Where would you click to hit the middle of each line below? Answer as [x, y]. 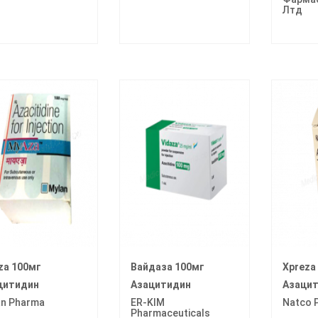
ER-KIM [147, 302]
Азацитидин [160, 284]
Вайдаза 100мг [167, 267]
